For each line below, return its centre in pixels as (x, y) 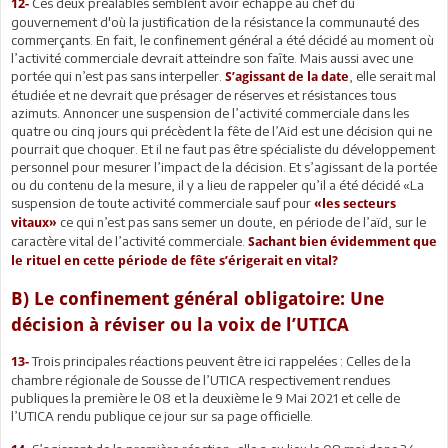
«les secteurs (355, 203)
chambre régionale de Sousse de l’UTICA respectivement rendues (200, 379)
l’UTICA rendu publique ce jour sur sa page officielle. (162, 415)
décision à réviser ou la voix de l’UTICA (180, 324)
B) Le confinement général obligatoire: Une (197, 298)
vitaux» (34, 222)
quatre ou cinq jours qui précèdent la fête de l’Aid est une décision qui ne (221, 130)
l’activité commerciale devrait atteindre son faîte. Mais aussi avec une (212, 57)
